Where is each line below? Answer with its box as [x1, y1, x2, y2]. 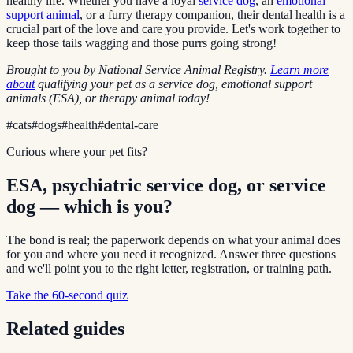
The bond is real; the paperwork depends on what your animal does [6, 232, 340, 247]
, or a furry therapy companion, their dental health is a [80, 7, 345, 21]
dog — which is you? [6, 195, 173, 217]
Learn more [270, 62, 329, 76]
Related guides [6, 318, 124, 339]
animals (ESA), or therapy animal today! [6, 91, 210, 105]
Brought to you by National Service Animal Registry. [6, 62, 270, 76]
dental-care [104, 117, 158, 132]
